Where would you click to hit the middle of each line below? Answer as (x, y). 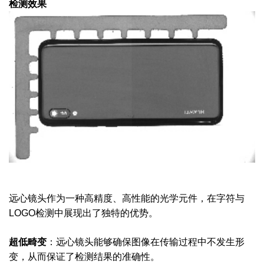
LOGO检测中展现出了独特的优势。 (83, 213)
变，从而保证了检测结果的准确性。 (84, 256)
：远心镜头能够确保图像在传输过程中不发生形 (146, 242)
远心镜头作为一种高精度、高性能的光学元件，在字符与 (127, 198)
